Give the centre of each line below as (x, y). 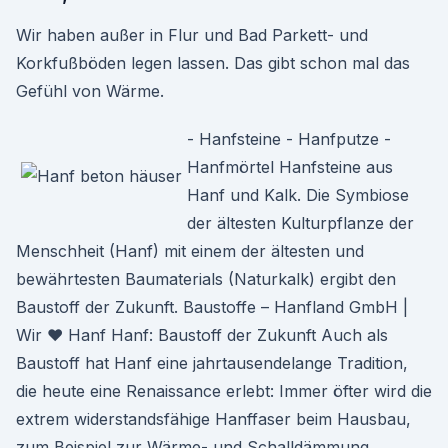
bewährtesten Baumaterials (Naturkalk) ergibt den (206, 279)
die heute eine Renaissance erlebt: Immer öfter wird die (224, 391)
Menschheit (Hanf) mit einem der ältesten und (190, 251)
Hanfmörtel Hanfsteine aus (290, 167)
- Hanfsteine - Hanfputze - (289, 139)
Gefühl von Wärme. (90, 91)
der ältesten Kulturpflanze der (300, 223)
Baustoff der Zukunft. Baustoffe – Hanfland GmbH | (212, 307)
